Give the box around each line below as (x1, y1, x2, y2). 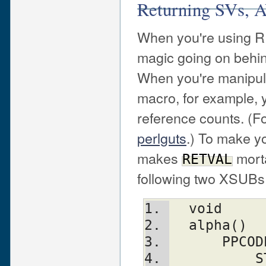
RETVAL (182, 151, 232, 167)
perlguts (137, 127, 186, 148)
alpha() (189, 217, 247, 233)
